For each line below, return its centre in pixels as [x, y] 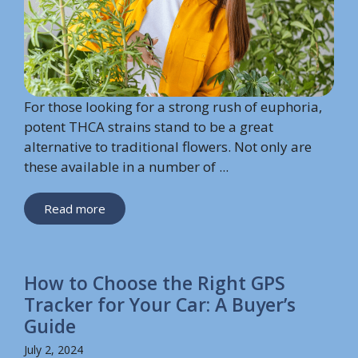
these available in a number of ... [126, 167]
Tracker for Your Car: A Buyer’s [160, 305]
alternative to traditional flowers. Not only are [168, 147]
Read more [75, 209]
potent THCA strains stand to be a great [149, 127]
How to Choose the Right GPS [155, 283]
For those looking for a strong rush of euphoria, [173, 107]
